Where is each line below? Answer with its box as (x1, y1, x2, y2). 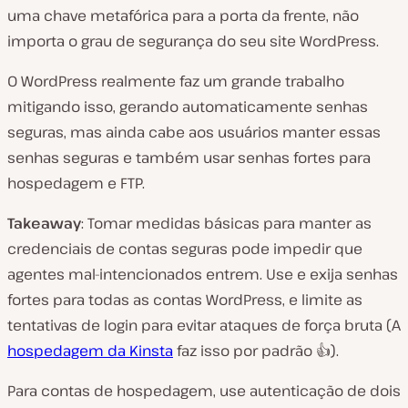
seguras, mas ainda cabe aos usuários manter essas (7, 122, 381, 142)
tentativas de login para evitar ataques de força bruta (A (7, 315, 401, 335)
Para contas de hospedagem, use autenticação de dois (7, 381, 401, 401)
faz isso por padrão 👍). (173, 341, 339, 361)
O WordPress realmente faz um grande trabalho (7, 71, 344, 91)
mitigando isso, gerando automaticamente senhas (7, 97, 368, 117)
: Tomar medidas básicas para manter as (81, 213, 372, 233)
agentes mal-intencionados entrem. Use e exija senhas (7, 264, 398, 284)
